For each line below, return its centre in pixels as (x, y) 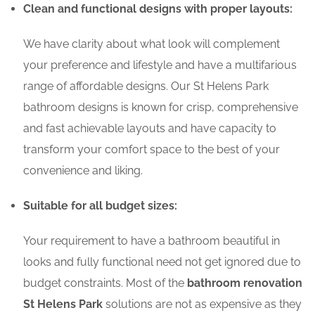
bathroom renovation (245, 283)
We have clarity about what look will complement (152, 44)
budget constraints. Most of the (105, 283)
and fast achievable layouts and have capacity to (150, 129)
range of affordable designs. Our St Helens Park (146, 86)
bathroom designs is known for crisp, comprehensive (161, 108)
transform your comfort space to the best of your (152, 150)
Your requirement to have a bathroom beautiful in (152, 241)
